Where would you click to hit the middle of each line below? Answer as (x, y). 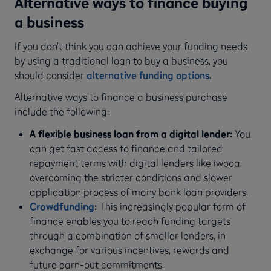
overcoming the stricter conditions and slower (131, 177)
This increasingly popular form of (172, 206)
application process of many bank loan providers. (139, 191)
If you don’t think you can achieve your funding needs (131, 46)
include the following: (62, 112)
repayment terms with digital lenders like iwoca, (135, 162)
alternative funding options (148, 75)
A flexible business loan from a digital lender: (132, 133)
